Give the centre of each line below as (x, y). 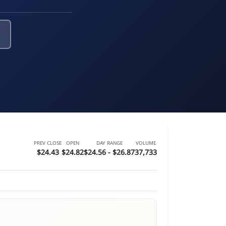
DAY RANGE (109, 143)
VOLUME (146, 143)
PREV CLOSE (48, 143)
